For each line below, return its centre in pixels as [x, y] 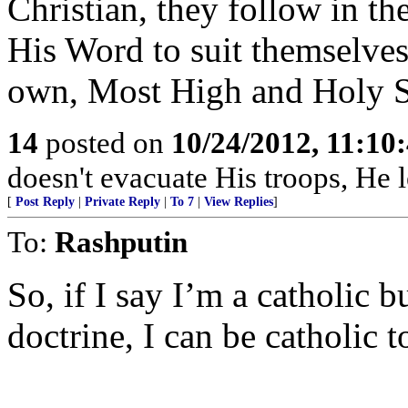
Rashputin [121, 242]
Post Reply [45, 202]
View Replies [239, 202]
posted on [105, 143]
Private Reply [122, 202]
